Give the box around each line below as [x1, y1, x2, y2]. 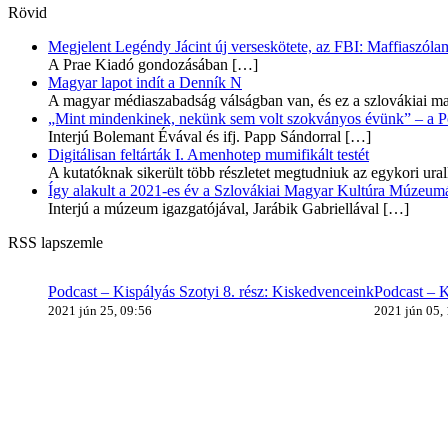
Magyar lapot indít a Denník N [48, 73, 242, 91]
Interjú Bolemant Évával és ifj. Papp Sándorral [48, 127, 341, 145]
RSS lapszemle [8, 233, 103, 251]
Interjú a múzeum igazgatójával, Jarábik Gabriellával [48, 199, 379, 217]
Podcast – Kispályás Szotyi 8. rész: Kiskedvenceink [48, 282, 374, 300]
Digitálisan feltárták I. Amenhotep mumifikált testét [48, 145, 369, 163]
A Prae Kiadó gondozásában [48, 55, 228, 73]
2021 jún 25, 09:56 [48, 302, 152, 318]
